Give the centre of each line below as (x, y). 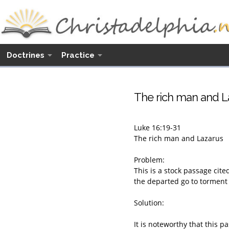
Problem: (149, 160)
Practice (78, 55)
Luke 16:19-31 (157, 128)
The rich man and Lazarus (179, 138)
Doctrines (26, 55)
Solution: (149, 203)
